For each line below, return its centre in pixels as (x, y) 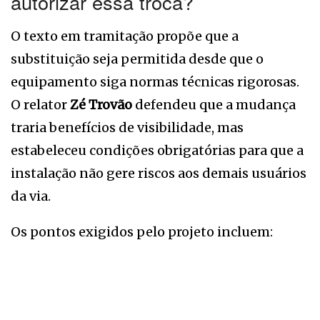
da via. (31, 196)
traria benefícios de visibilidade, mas (127, 127)
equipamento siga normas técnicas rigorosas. (155, 81)
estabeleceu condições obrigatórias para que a (157, 150)
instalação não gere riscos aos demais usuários (159, 173)
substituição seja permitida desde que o (137, 59)
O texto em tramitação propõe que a (125, 36)
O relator (40, 104)
